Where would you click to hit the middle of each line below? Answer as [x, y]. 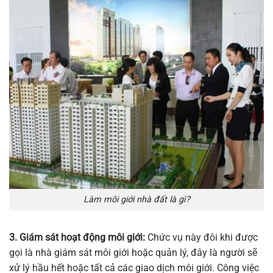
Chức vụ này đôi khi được [201, 237]
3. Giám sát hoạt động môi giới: [77, 237]
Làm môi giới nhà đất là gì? [136, 199]
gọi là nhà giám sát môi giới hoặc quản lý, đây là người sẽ [133, 252]
